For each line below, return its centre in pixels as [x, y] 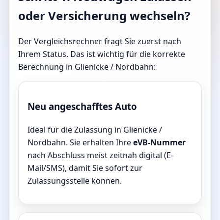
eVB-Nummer [159, 143]
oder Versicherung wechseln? [104, 15]
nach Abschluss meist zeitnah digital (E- [100, 155]
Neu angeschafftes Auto [82, 107]
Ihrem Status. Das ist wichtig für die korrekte [102, 54]
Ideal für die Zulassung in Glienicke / [95, 130]
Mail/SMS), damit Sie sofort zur [85, 168]
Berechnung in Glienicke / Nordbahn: [87, 67]
